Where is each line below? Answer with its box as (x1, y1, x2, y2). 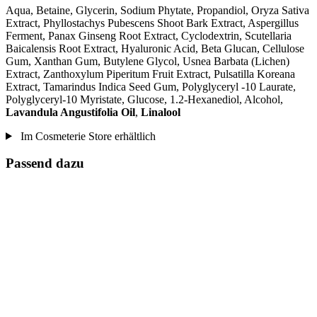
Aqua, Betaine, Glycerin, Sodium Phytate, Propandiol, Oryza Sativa (6, 4, 309, 16)
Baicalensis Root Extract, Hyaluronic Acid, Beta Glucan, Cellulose (6, 42, 304, 54)
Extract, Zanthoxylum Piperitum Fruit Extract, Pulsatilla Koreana (6, 67, 295, 80)
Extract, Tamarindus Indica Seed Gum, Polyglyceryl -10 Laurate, (6, 80, 296, 93)
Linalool (141, 105, 180, 118)
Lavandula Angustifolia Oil (6, 105, 135, 118)
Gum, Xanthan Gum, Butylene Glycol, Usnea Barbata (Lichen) (6, 54, 289, 67)
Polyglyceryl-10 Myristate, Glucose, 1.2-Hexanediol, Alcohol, (6, 93, 283, 105)
